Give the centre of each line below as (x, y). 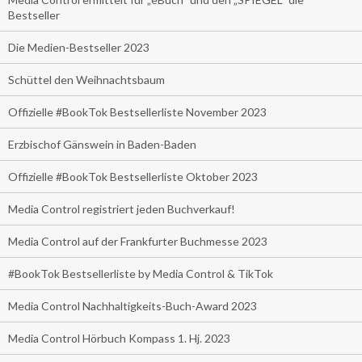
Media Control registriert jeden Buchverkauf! (122, 208)
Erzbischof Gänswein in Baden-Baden (102, 144)
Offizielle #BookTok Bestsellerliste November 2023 (137, 112)
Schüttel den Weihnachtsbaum (86, 79)
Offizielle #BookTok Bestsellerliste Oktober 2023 (133, 176)
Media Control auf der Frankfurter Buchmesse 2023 (138, 241)
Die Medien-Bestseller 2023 (79, 47)
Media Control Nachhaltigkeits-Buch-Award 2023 (133, 305)
